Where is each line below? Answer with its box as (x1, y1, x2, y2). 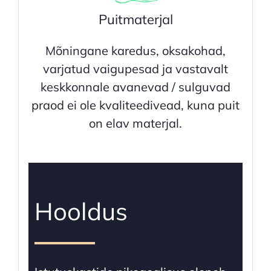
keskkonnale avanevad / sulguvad (41, 79, 230, 95)
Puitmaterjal (98, 11, 173, 28)
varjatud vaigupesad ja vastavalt (43, 61, 228, 77)
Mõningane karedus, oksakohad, (45, 43, 226, 59)
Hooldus (34, 196, 128, 227)
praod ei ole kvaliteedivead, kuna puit (31, 97, 240, 113)
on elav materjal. (89, 116, 182, 131)
